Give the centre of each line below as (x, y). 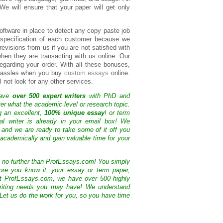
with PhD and (108, 96)
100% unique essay (74, 113)
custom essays (86, 73)
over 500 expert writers (49, 96)
